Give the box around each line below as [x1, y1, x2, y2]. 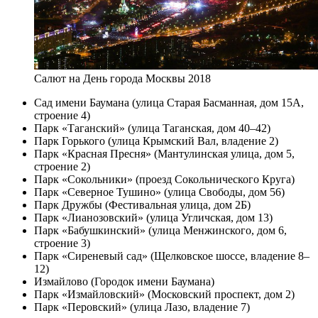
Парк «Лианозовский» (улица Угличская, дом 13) [34, 212, 273, 224]
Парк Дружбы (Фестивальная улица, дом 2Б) [34, 199, 251, 212]
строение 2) [34, 160, 90, 173]
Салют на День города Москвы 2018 [34, 72, 211, 85]
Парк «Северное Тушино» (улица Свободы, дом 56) [34, 186, 285, 199]
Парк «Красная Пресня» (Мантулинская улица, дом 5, [34, 148, 295, 160]
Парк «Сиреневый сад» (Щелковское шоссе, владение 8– [34, 250, 309, 263]
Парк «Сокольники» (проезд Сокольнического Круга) [34, 173, 295, 186]
